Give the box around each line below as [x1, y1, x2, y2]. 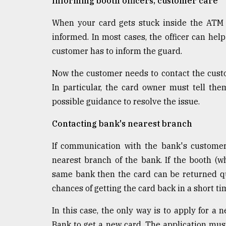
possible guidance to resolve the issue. [52, 96, 200, 106]
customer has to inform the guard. [52, 45, 182, 56]
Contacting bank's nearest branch [52, 118, 192, 129]
